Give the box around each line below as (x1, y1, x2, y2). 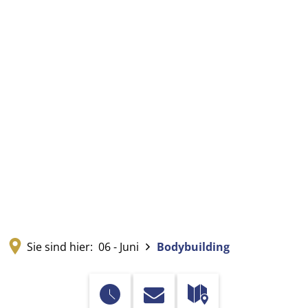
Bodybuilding (157, 239, 230, 254)
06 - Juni (98, 239, 139, 254)
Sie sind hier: (27, 239, 93, 254)
